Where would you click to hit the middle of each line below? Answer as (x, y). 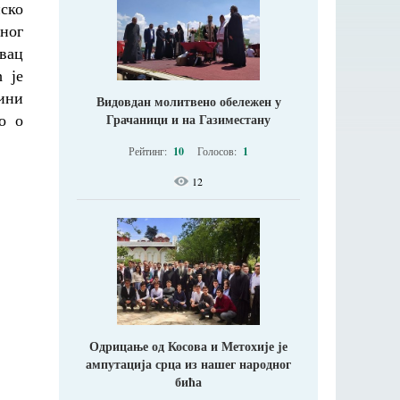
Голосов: (218, 151)
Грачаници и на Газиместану (188, 119)
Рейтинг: (149, 151)
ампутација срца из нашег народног (188, 364)
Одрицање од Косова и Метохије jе (188, 346)
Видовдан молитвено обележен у (188, 101)
